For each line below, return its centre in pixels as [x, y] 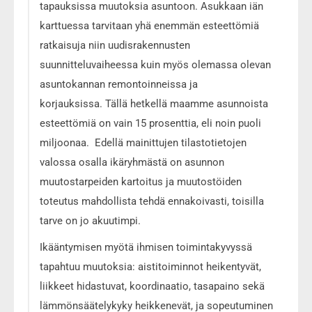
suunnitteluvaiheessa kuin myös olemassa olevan [155, 64]
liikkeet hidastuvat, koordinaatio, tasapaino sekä [152, 286]
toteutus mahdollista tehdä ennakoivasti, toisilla [152, 201]
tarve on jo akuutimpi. [90, 220]
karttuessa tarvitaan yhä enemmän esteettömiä [149, 25]
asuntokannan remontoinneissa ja [119, 84]
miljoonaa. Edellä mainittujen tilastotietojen [143, 142]
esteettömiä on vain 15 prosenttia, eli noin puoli [150, 123]
